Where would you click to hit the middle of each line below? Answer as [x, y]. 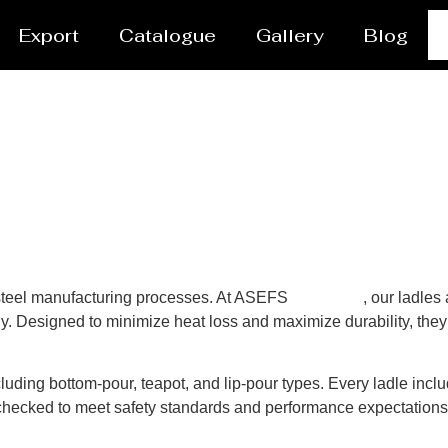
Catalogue [168, 35]
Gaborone [327, 297]
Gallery [290, 35]
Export [49, 35]
